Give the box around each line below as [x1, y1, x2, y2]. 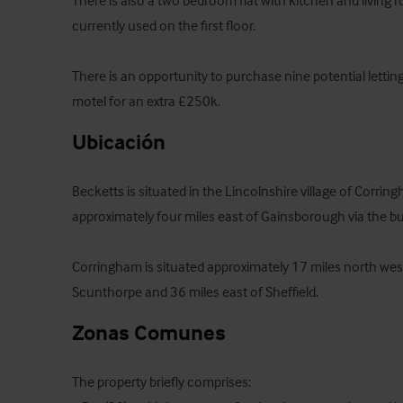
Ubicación [72, 129, 166, 156]
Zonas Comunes [72, 319, 226, 346]
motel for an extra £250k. [72, 92, 220, 111]
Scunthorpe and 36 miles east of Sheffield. [72, 282, 318, 301]
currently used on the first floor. [72, 16, 255, 35]
